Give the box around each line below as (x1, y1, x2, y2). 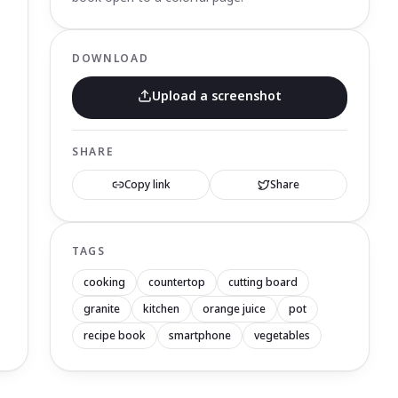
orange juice (203, 301, 266, 316)
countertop (148, 275, 205, 290)
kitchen (143, 301, 179, 316)
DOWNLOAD (72, 51, 149, 66)
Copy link (123, 177, 171, 192)
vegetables (254, 328, 310, 343)
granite (84, 301, 120, 316)
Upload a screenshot (152, 87, 282, 104)
